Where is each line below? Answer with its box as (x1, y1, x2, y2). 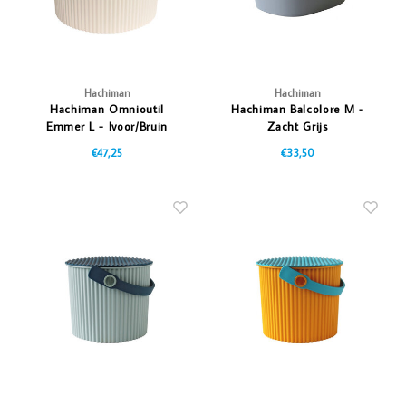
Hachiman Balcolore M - (231, 101, 364, 117)
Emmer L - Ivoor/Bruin (46, 119, 168, 134)
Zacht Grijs (267, 119, 328, 134)
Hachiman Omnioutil (50, 101, 164, 117)
